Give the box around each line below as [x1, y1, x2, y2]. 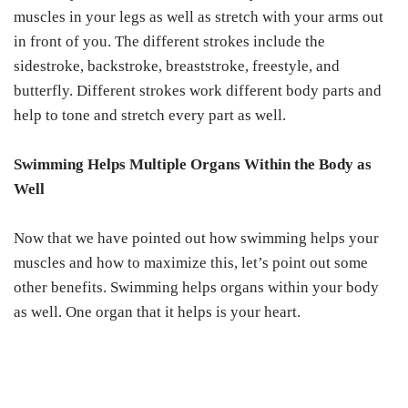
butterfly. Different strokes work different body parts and [14, 82, 382, 100]
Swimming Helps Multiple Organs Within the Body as [14, 156, 372, 174]
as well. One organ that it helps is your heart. [14, 303, 301, 321]
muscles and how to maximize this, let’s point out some [14, 254, 368, 272]
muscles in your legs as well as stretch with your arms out [14, 8, 383, 26]
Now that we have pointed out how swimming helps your [14, 229, 379, 248]
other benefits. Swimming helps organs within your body [14, 279, 379, 297]
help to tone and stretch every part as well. [14, 107, 290, 125]
